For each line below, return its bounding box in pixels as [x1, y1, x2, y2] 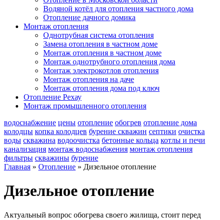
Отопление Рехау [24, 93, 82, 101]
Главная [4, 163, 30, 171]
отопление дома [143, 118, 197, 127]
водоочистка [57, 136, 100, 144]
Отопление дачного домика [43, 13, 136, 22]
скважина [23, 136, 55, 144]
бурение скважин [89, 127, 147, 136]
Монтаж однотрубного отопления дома [43, 57, 175, 66]
